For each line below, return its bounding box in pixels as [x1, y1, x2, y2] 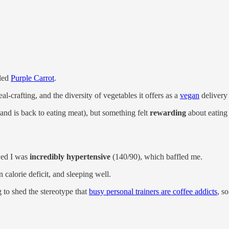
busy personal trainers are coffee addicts [89, 187, 217, 196]
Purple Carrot [11, 74, 54, 83]
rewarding [150, 108, 186, 118]
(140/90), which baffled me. [110, 152, 202, 162]
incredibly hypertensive [30, 152, 110, 162]
